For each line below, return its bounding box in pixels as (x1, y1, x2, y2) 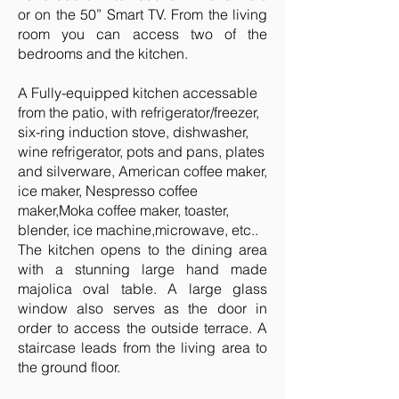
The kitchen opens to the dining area (18, 240, 267, 258)
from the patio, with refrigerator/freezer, (18, 103, 259, 121)
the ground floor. (18, 358, 120, 376)
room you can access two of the (18, 25, 267, 43)
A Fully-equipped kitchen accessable (18, 84, 257, 102)
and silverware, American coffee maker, (18, 162, 267, 180)
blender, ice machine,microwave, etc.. (18, 221, 258, 239)
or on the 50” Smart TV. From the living (18, 5, 267, 23)
